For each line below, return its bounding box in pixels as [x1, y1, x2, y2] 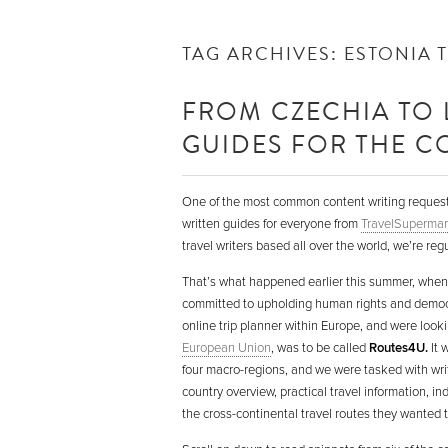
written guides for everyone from [182, 216, 361, 232]
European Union [182, 340, 271, 356]
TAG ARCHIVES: [182, 41, 344, 65]
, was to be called [271, 340, 369, 356]
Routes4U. [369, 340, 431, 356]
